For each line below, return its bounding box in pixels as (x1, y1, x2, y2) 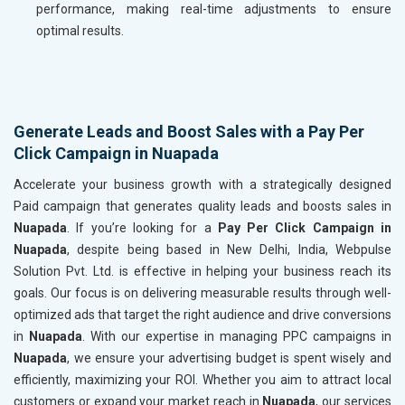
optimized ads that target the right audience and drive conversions (14, 306, 391, 322)
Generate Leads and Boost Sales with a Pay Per (14, 121, 364, 141)
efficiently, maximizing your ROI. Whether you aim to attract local (14, 372, 391, 387)
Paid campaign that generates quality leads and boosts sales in (14, 198, 391, 213)
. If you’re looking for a (67, 220, 218, 235)
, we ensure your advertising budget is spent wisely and (67, 350, 391, 365)
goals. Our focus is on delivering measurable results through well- (14, 285, 391, 300)
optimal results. (36, 23, 124, 38)
